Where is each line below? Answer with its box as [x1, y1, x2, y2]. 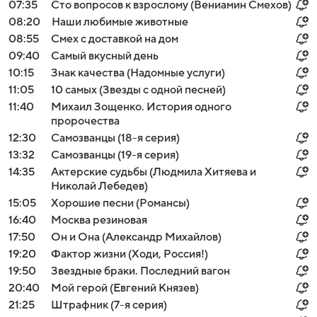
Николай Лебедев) [51, 180, 148, 192]
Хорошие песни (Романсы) [51, 197, 190, 209]
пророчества [51, 115, 120, 127]
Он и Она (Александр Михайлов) [51, 231, 221, 243]
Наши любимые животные [52, 16, 188, 28]
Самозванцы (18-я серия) [51, 132, 180, 144]
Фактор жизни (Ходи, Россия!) [51, 248, 208, 260]
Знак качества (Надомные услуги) [51, 67, 225, 79]
